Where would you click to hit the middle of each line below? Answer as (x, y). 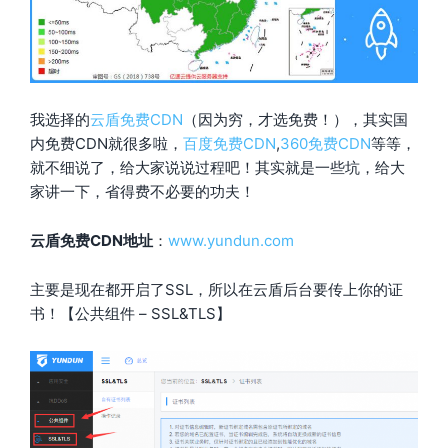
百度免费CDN (229, 143)
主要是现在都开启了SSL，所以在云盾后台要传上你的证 (216, 289)
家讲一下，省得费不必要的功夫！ (142, 191)
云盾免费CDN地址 (91, 240)
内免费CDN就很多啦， (106, 143)
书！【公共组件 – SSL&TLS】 (130, 313)
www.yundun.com (231, 240)
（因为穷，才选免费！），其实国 (295, 119)
